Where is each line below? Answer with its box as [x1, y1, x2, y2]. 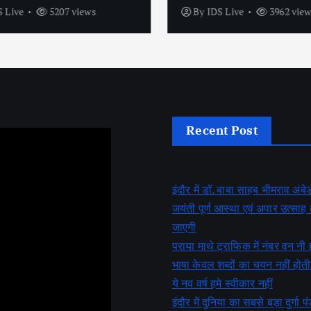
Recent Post [186, 122, 258, 138]
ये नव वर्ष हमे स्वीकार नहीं [172, 275, 273, 291]
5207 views [43, 4, 92, 18]
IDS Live [203, 4, 241, 18]
